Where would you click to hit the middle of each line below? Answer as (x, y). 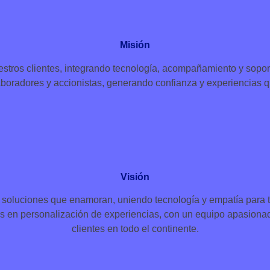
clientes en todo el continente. (135, 229)
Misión (135, 45)
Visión (135, 177)
